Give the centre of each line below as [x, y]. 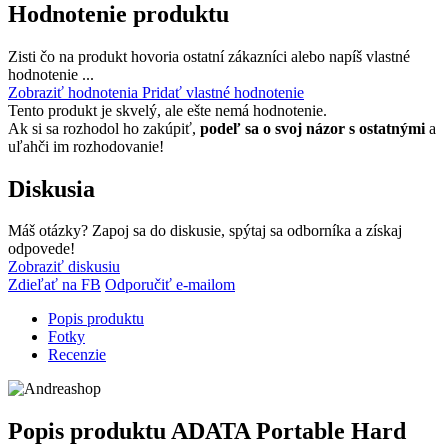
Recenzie [77, 355]
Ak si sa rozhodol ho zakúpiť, [104, 128]
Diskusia [51, 188]
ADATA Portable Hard [286, 431]
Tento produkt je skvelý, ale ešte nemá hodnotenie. [167, 110]
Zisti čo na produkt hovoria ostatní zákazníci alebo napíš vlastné [209, 56]
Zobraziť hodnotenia [73, 92]
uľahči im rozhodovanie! [86, 146]
